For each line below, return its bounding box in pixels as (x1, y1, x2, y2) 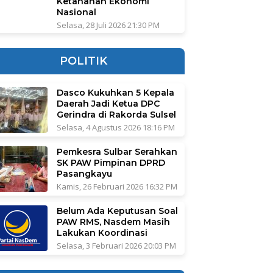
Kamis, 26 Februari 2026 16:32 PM (56, 180, 177, 192)
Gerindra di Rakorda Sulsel (56, 108, 176, 120)
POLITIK (60, 54, 108, 68)
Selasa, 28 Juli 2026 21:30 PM (56, 19, 160, 30)
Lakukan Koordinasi (56, 227, 147, 238)
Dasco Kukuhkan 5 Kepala (56, 87, 174, 98)
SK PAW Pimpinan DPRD (56, 157, 165, 168)
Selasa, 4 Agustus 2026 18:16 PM (56, 121, 175, 133)
